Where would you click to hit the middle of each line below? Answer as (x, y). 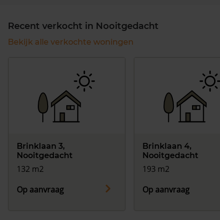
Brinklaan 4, (167, 146)
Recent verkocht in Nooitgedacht (83, 26)
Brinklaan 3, (41, 146)
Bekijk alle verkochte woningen (71, 42)
